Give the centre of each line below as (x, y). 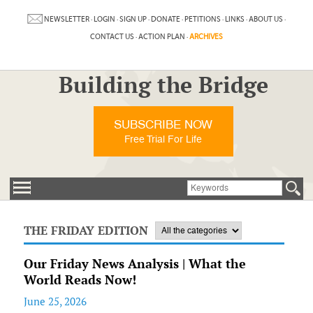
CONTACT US (112, 37)
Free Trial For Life (163, 139)
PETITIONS (202, 19)
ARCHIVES (206, 37)
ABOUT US (265, 19)
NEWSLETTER (66, 19)
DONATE (165, 19)
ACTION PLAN (161, 37)
